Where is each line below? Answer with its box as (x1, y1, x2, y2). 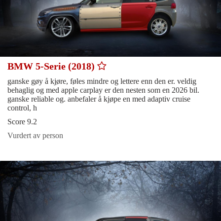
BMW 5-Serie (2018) (7, 60, 97, 72)
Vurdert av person (7, 131, 63, 140)
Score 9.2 (7, 117, 37, 126)
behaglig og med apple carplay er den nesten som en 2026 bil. (7, 85, 199, 94)
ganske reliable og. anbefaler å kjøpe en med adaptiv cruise (7, 94, 190, 103)
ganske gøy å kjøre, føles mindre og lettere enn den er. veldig (7, 76, 196, 85)
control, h (7, 103, 37, 112)
